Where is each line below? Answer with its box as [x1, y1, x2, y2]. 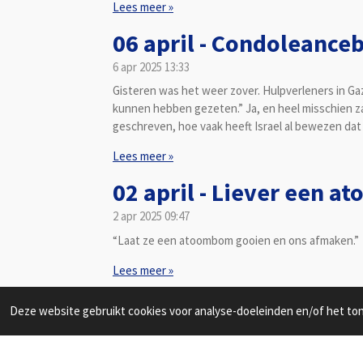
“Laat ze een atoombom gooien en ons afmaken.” [113, 232, 359, 248]
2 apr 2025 [113, 208, 162, 224]
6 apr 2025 [113, 58, 162, 75]
